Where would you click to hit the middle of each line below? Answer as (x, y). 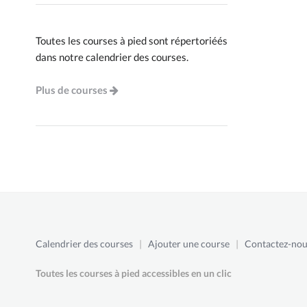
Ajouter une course (189, 244)
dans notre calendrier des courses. (112, 57)
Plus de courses (72, 90)
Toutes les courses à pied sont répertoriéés (132, 40)
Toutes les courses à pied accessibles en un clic (134, 273)
